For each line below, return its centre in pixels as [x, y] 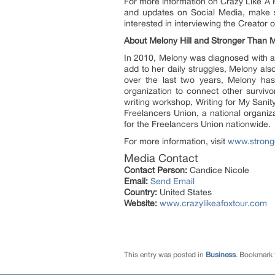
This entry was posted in [165, 255]
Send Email [172, 181]
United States [184, 192]
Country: [141, 192]
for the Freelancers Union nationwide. [197, 124]
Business [221, 255]
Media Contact [161, 158]
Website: [141, 203]
